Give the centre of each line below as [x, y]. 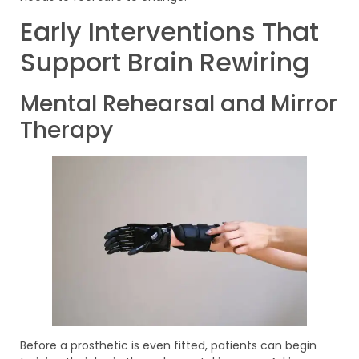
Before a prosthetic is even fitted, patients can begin [168, 346]
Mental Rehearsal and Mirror [179, 104]
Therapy [67, 131]
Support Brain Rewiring [165, 63]
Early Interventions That [169, 32]
